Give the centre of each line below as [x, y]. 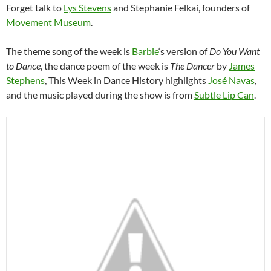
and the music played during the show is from [100, 95]
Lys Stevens [87, 8]
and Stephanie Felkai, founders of [181, 8]
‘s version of [184, 51]
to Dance [23, 66]
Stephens [25, 80]
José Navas [231, 80]
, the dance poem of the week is [105, 66]
